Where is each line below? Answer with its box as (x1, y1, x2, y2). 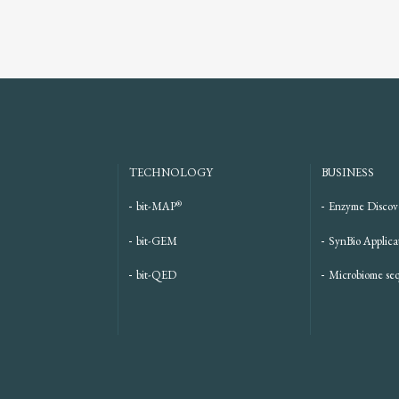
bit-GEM (136, 232, 177, 248)
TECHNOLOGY (129, 165, 213, 180)
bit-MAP (136, 199, 176, 215)
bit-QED (136, 267, 176, 283)
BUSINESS (322, 165, 374, 180)
